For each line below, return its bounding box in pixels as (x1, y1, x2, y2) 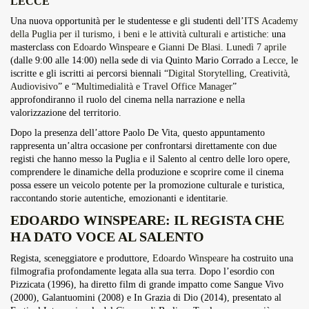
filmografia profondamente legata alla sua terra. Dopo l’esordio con (10, 266, 275, 277)
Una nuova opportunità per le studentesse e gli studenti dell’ (10, 16, 244, 26)
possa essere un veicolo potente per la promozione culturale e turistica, (10, 180, 285, 190)
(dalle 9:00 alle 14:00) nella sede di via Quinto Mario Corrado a (10, 55, 263, 66)
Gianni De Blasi (159, 42, 221, 52)
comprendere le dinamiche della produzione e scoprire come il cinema (10, 167, 283, 177)
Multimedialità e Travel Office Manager (76, 81, 232, 92)
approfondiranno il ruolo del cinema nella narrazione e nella (10, 94, 245, 105)
